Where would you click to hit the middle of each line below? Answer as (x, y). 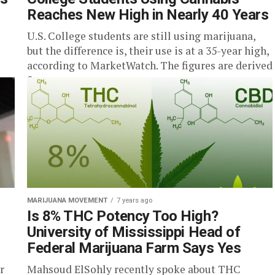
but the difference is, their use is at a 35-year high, (148, 51)
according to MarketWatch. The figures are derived (150, 65)
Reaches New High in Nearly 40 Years (148, 15)
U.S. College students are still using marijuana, (141, 36)
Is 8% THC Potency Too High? (123, 216)
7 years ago (134, 200)
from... (43, 80)
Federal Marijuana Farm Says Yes (134, 248)
